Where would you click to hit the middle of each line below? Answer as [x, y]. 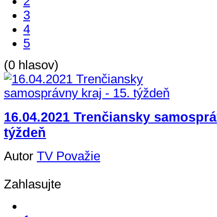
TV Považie [69, 156]
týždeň [25, 132]
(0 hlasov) [31, 65]
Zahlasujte [32, 184]
